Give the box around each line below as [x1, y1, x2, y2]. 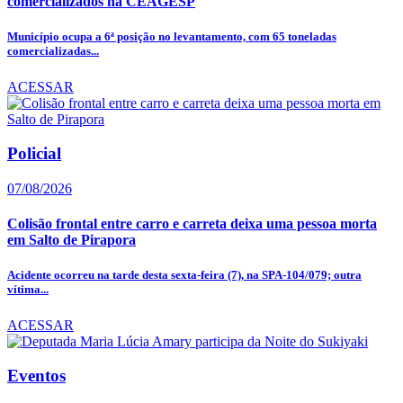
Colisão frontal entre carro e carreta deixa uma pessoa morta [7, 216, 377, 232]
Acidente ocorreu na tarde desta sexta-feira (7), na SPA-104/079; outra [7, 268, 362, 282]
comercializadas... [7, 44, 99, 58]
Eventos [7, 366, 66, 386]
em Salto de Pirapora [7, 232, 136, 248]
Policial [7, 144, 61, 164]
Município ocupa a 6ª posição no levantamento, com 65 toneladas [7, 30, 336, 44]
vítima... [7, 282, 49, 297]
